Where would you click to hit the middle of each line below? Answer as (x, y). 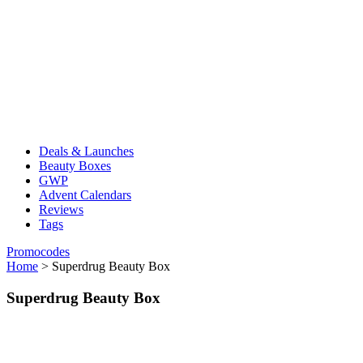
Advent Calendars (85, 195)
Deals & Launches (86, 151)
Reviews (61, 209)
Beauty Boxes (75, 166)
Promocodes (38, 252)
